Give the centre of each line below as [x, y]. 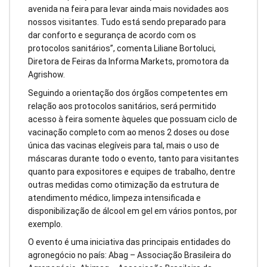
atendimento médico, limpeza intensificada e [114, 198]
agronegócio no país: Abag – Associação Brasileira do [130, 255]
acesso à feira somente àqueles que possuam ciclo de [133, 119]
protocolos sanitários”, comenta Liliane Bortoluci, [122, 48]
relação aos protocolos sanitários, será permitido [122, 106]
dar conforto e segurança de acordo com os [112, 35]
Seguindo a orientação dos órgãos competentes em [128, 93]
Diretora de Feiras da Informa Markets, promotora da [128, 61]
